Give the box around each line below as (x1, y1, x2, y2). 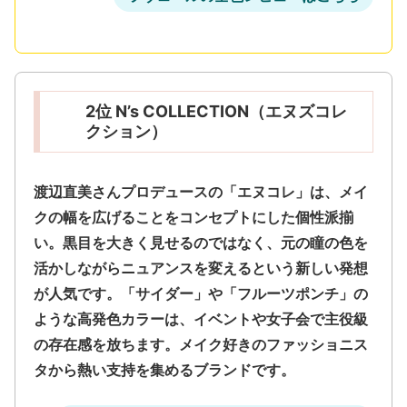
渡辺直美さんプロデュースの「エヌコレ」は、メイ (34, 182, 368, 201)
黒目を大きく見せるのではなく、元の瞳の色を (63, 233, 368, 252)
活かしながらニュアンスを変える (34, 258, 252, 277)
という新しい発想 (252, 258, 368, 277)
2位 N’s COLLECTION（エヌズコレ (85, 101, 347, 121)
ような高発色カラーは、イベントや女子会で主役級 (34, 309, 368, 328)
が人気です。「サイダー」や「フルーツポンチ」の (34, 283, 368, 303)
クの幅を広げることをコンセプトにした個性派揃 (34, 207, 353, 226)
